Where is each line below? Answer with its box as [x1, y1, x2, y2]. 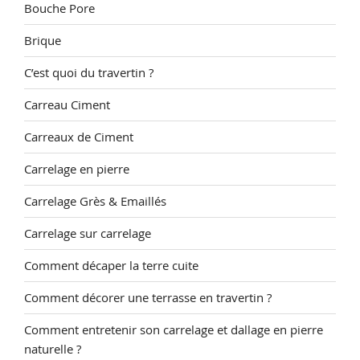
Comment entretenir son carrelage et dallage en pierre [24, 321, 323, 337]
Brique [24, 32, 61, 48]
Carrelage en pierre [24, 161, 129, 177]
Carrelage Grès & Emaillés [24, 193, 166, 209]
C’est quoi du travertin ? [24, 64, 153, 80]
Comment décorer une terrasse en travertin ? [24, 289, 272, 305]
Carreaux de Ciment [24, 129, 133, 145]
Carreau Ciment [24, 96, 110, 112]
